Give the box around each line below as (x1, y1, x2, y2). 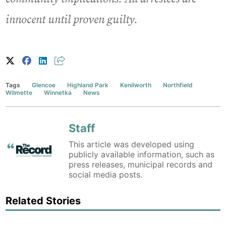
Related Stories (6, 194, 81, 207)
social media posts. (69, 169, 143, 180)
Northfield (163, 81, 193, 89)
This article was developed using (69, 139, 195, 149)
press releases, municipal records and (69, 159, 213, 169)
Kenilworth (120, 81, 152, 89)
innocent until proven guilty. (6, 13, 138, 27)
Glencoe (32, 81, 56, 89)
